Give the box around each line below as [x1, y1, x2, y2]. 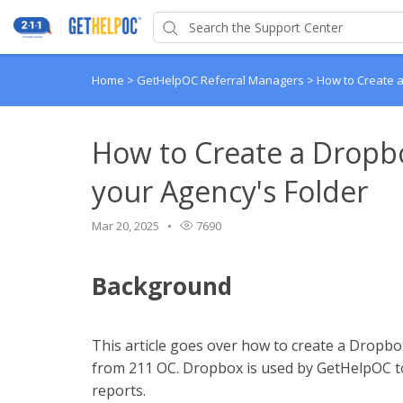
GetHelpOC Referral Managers [137, 72, 307, 88]
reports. [92, 381, 149, 400]
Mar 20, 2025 [92, 218, 159, 234]
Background [92, 270, 232, 302]
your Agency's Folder [92, 172, 368, 210]
